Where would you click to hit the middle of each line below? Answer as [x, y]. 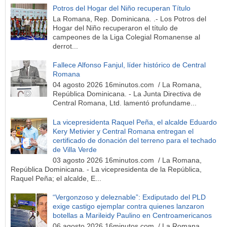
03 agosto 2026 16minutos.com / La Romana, [127, 160]
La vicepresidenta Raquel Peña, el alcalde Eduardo [135, 122]
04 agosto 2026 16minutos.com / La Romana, [127, 85]
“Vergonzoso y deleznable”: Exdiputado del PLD [129, 197]
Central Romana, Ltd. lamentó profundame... [124, 103]
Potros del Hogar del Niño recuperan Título [121, 8]
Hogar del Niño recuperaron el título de [115, 28]
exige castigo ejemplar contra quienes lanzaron [128, 206]
